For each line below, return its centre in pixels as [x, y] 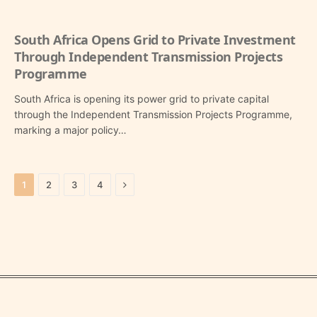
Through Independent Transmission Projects [149, 57]
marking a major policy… [70, 130]
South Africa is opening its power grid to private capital [142, 99]
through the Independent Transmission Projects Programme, [153, 115]
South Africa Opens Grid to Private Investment [155, 40]
